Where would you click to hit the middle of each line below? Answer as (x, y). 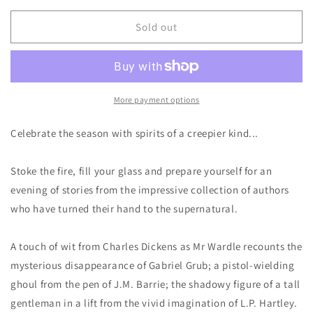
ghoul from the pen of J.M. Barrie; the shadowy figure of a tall (155, 284)
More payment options (156, 100)
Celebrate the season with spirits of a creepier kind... (134, 133)
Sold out (156, 27)
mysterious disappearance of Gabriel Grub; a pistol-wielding (153, 265)
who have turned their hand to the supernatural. (124, 209)
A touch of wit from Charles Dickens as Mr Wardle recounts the (156, 247)
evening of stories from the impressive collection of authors (150, 190)
